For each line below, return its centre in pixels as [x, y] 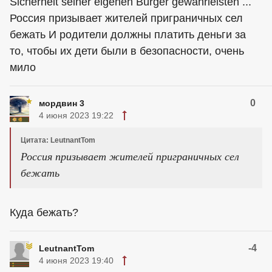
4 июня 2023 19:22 [76, 115]
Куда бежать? [44, 212]
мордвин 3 [62, 103]
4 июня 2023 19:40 [76, 260]
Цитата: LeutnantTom [58, 140]
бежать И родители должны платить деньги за [128, 34]
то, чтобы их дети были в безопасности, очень [127, 51]
